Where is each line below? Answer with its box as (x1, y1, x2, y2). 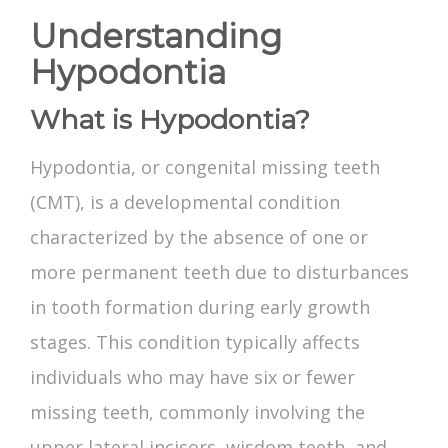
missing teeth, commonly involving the (30, 400, 365, 425)
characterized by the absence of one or (30, 225, 368, 250)
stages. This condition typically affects (30, 330, 360, 355)
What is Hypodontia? (30, 103, 310, 137)
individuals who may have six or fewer (30, 365, 355, 390)
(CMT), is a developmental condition (30, 190, 340, 215)
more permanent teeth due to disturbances (30, 260, 409, 285)
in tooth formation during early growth (30, 295, 370, 320)
